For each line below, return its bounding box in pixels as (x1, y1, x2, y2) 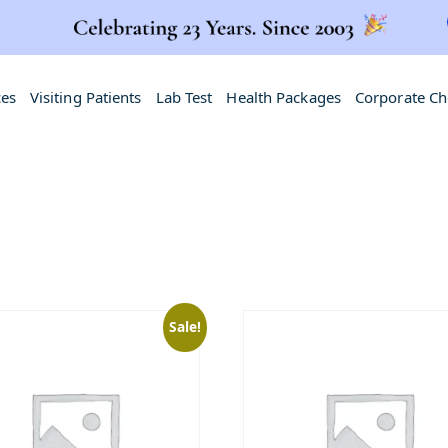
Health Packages (226, 86, 341, 107)
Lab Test (155, 86, 213, 107)
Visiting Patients (29, 86, 142, 107)
